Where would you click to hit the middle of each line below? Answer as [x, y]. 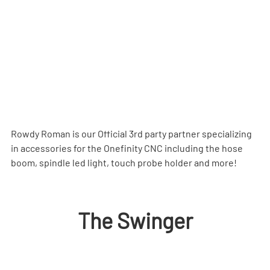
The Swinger [135, 221]
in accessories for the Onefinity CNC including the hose [128, 148]
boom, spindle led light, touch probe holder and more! [124, 163]
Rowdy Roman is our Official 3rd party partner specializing [132, 134]
